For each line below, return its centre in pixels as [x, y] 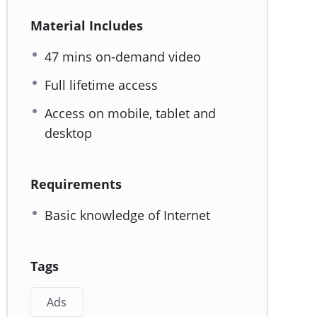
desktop [68, 133]
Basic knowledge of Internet [127, 215]
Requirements [76, 184]
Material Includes [87, 26]
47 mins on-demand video [123, 57]
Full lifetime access [101, 85]
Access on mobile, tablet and [130, 114]
